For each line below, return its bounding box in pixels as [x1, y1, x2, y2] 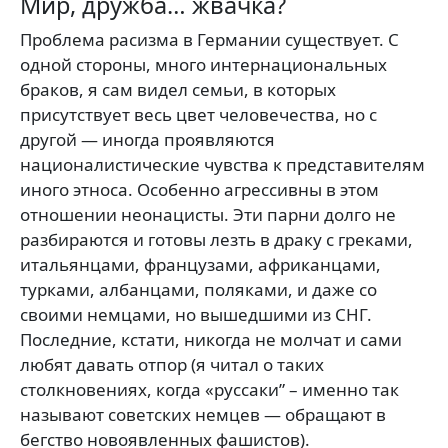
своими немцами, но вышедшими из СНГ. [20, 303, 372, 326]
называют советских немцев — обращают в [20, 403, 386, 426]
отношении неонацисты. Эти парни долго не [20, 203, 396, 226]
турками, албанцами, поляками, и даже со [20, 278, 377, 301]
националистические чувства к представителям [20, 153, 425, 176]
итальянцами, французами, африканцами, [20, 253, 381, 276]
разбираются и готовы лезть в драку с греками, [20, 228, 413, 251]
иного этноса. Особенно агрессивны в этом [20, 178, 379, 201]
